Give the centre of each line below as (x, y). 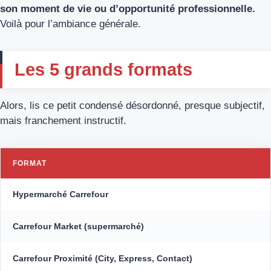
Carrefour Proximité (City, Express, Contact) (103, 259)
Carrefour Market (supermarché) (78, 227)
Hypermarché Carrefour (60, 194)
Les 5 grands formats (103, 70)
